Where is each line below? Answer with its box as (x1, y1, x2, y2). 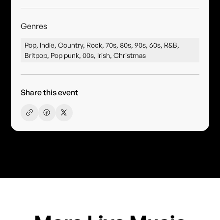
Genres (21, 21, 48, 31)
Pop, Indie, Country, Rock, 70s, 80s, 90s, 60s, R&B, (25, 40, 180, 49)
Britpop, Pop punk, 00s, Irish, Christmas (25, 51, 146, 59)
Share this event (21, 87, 79, 97)
